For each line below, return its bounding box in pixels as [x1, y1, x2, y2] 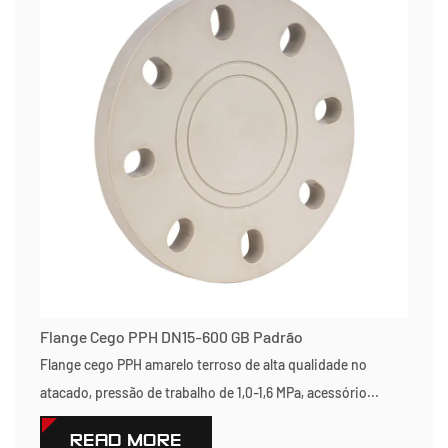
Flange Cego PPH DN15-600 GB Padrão [40, 327, 303, 346]
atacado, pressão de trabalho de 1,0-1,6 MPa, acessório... [40, 384, 379, 401]
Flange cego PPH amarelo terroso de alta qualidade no [40, 356, 367, 373]
